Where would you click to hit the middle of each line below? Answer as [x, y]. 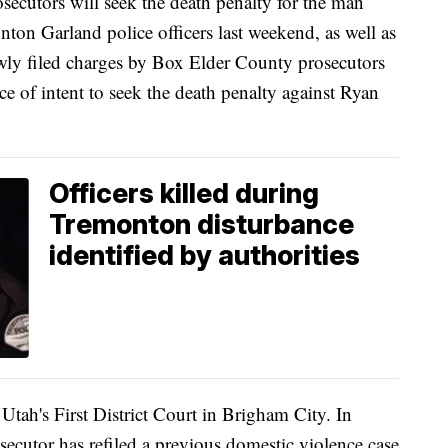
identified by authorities [204, 255]
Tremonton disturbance [201, 224]
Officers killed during [184, 193]
